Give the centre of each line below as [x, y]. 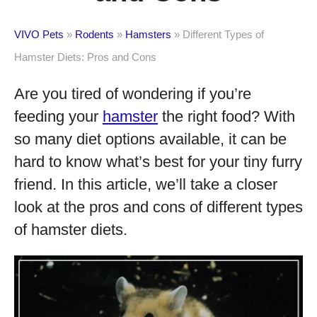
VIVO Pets [39, 34]
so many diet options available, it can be [150, 139]
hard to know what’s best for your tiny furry [158, 162]
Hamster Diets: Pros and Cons [85, 57]
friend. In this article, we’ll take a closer [146, 184]
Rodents [94, 34]
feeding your [58, 116]
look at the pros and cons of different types [158, 207]
